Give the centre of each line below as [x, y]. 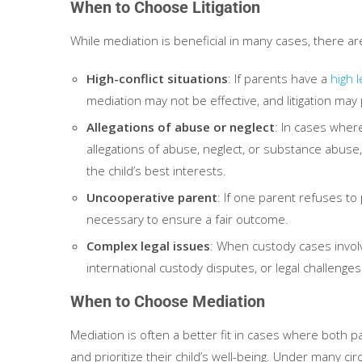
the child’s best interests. [156, 170]
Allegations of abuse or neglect [181, 127]
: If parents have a [279, 78]
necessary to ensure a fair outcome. [187, 219]
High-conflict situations [157, 78]
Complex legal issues [148, 246]
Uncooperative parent [152, 197]
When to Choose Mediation [170, 301]
